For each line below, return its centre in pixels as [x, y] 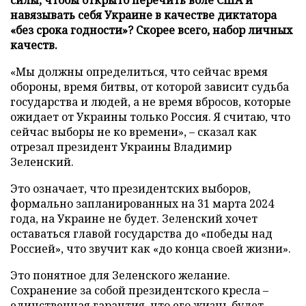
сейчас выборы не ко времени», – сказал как [134, 131]
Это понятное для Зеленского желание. [120, 275]
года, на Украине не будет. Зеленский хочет [134, 218]
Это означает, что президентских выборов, [130, 188]
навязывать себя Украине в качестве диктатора [143, 15]
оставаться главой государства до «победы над [141, 233]
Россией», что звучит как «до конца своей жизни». [151, 248]
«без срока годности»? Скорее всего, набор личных [151, 30]
